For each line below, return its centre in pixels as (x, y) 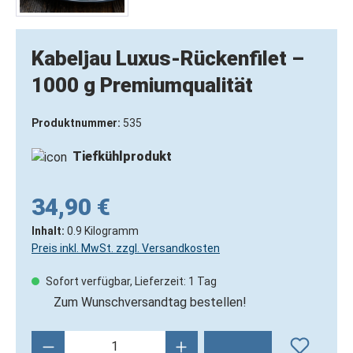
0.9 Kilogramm (103, 230)
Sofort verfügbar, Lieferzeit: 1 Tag (130, 281)
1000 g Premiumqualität (142, 85)
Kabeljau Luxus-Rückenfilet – (168, 58)
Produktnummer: (77, 123)
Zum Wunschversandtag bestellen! (150, 302)
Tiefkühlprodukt (122, 156)
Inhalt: (49, 230)
